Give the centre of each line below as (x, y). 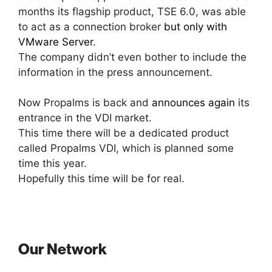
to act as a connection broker (91, 26)
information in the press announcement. (118, 72)
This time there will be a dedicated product (124, 133)
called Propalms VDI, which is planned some (126, 148)
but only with (195, 26)
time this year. (53, 164)
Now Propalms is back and (85, 103)
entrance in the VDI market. (85, 118)
